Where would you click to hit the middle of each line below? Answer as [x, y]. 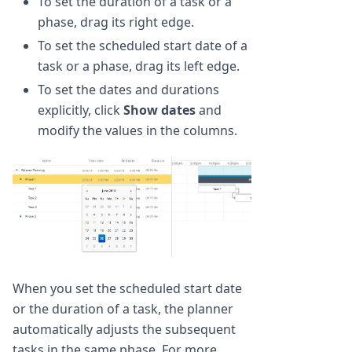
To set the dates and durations [128, 89]
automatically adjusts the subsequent [124, 330]
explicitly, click [81, 110]
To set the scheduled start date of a [143, 45]
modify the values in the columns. [137, 130]
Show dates [159, 110]
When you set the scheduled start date [127, 289]
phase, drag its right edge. [116, 22]
